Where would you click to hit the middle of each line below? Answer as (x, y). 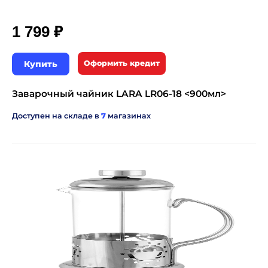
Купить (41, 64)
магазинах (128, 116)
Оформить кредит (122, 63)
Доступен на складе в (57, 116)
